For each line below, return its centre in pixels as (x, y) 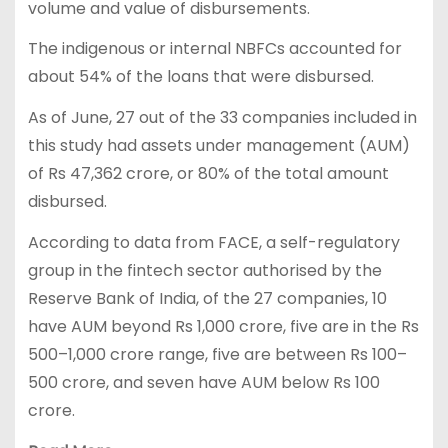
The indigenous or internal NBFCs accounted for (214, 49)
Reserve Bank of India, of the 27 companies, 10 (207, 298)
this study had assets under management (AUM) (218, 146)
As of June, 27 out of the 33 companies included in (222, 118)
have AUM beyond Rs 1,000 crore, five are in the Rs (223, 326)
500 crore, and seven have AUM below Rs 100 (203, 382)
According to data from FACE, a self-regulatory (213, 242)
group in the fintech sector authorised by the (204, 270)
